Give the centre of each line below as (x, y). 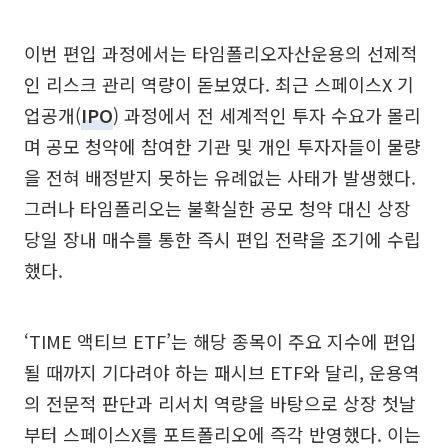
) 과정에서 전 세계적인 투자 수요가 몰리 (267, 115)
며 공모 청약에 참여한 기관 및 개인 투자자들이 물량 (222, 146)
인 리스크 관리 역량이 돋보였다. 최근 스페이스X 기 (219, 84)
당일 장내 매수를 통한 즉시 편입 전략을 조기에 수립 (222, 239)
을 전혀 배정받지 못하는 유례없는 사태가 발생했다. (220, 177)
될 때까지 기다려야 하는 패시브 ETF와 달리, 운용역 (222, 372)
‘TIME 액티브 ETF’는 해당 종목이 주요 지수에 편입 (220, 341)
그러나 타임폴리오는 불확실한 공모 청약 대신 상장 (217, 208)
